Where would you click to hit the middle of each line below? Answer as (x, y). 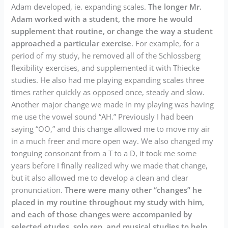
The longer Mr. (175, 7)
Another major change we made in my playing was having (113, 105)
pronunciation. (38, 190)
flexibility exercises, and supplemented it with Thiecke (106, 68)
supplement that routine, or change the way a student (112, 31)
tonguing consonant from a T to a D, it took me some (104, 153)
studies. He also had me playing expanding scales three (108, 80)
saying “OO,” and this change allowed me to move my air (111, 129)
